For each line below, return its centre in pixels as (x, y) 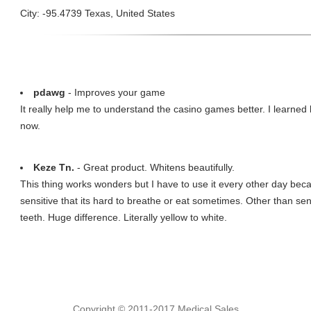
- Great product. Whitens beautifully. (154, 167)
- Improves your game (115, 92)
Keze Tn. (54, 167)
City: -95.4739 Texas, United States (98, 13)
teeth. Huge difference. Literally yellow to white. (124, 217)
